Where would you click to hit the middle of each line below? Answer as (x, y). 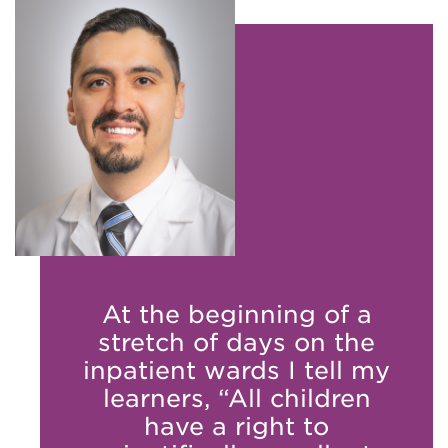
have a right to (236, 426)
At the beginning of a (236, 314)
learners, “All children (236, 398)
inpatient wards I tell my (236, 370)
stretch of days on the (236, 342)
